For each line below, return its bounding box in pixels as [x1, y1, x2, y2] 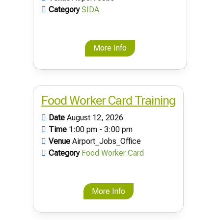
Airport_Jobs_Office [72, 136, 141, 146]
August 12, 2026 [67, 112, 124, 122]
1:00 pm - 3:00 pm [69, 124, 133, 134]
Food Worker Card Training [41, 93, 176, 108]
